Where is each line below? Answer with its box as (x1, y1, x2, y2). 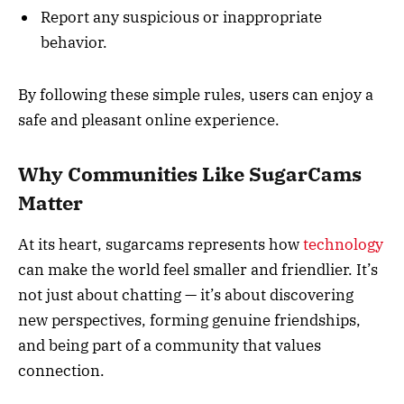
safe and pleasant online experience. (18, 110, 280, 131)
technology (303, 234, 383, 255)
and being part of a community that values (18, 335, 321, 356)
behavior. (41, 32, 107, 52)
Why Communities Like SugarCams (18, 161, 362, 187)
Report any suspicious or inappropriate (41, 6, 322, 27)
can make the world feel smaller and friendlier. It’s (18, 260, 378, 280)
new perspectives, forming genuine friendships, (18, 310, 361, 331)
